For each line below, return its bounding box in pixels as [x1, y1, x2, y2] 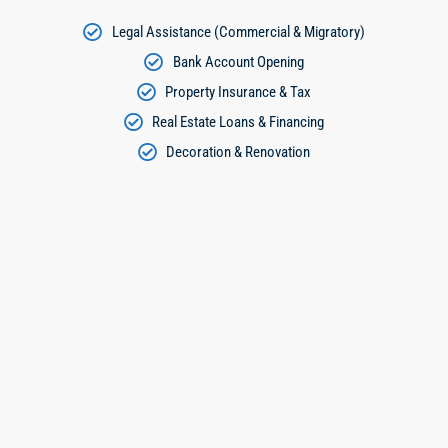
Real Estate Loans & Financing [152, 112, 325, 131]
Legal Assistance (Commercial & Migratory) [111, 22, 365, 41]
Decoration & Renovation [166, 142, 311, 161]
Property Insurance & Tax [165, 82, 312, 101]
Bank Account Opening [172, 52, 304, 71]
